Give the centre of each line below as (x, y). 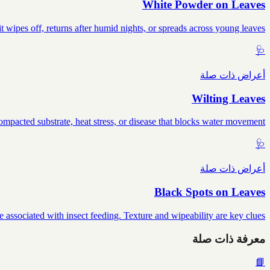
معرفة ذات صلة (229, 239)
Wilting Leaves (228, 98)
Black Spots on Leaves (210, 192)
